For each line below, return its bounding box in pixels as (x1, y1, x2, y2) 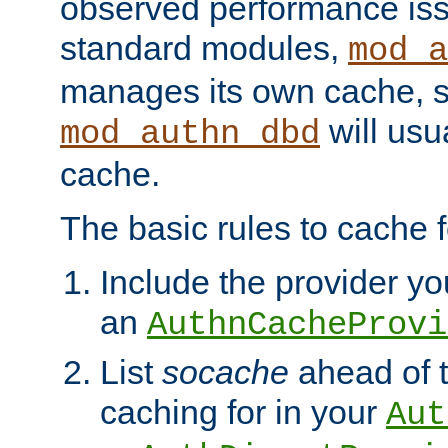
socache (162, 353, 289, 392)
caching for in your (100, 393, 386, 432)
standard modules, (60, 29, 348, 68)
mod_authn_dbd (60, 115, 320, 154)
